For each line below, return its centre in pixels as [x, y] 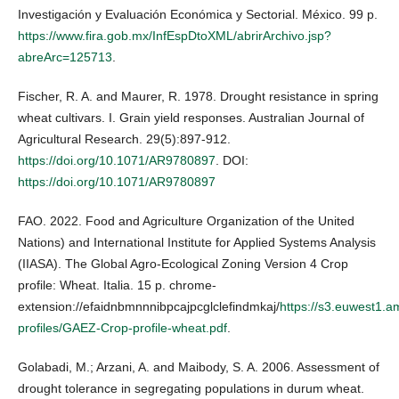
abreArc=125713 [65, 57]
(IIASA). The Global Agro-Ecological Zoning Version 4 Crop [183, 264]
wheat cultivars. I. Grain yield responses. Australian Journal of [191, 118]
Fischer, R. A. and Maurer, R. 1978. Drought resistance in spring [198, 97]
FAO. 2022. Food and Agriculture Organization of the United [186, 221]
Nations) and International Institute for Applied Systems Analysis [197, 243]
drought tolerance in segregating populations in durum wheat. [191, 389]
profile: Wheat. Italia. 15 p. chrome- [117, 285]
